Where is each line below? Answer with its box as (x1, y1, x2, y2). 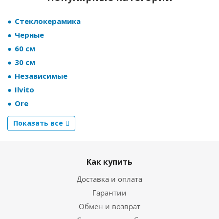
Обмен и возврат (79, 201, 140, 211)
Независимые (15, 71, 67, 81)
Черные (15, 30, 44, 40)
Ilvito (15, 85, 34, 94)
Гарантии (92, 188, 127, 197)
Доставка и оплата (77, 174, 142, 184)
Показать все (13, 118, 63, 128)
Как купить (87, 156, 132, 167)
